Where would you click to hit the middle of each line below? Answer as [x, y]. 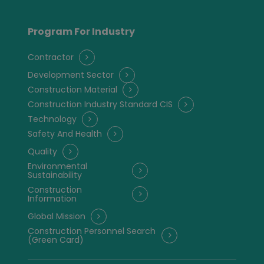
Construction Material [72, 90]
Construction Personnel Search [91, 231]
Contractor [50, 57]
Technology [52, 119]
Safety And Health [65, 134]
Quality [42, 151]
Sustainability [55, 175]
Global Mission [56, 216]
